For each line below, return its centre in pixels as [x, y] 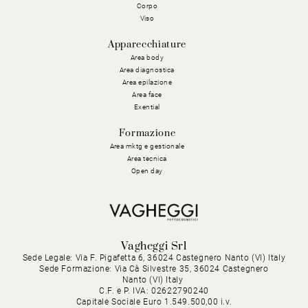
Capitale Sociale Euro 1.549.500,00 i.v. [154, 301]
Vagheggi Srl [154, 246]
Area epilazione [147, 82]
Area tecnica [147, 158]
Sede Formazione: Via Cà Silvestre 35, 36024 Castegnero [154, 268]
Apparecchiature [147, 44]
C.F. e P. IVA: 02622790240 [154, 290]
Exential [147, 107]
